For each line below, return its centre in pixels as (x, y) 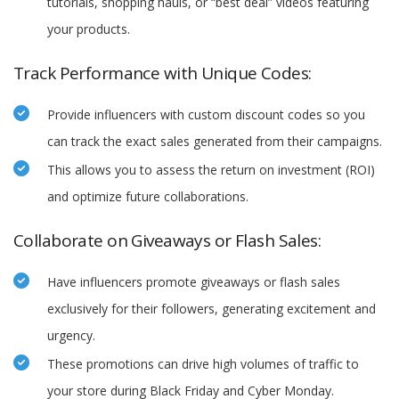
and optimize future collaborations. (148, 197)
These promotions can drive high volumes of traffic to (203, 364)
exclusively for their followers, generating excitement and (212, 309)
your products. (89, 29)
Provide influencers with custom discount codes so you (206, 115)
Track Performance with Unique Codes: (163, 73)
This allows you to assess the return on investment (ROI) (211, 170)
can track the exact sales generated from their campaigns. (215, 142)
